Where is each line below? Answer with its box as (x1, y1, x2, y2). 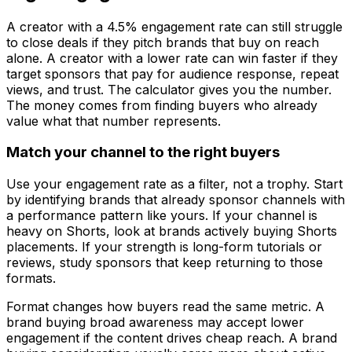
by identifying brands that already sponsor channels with (6, 192, 345, 208)
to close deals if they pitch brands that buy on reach (6, 34, 319, 50)
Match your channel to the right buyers (6, 143, 280, 162)
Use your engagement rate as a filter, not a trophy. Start (6, 176, 343, 192)
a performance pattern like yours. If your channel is (6, 207, 317, 224)
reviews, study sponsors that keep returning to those (6, 255, 323, 271)
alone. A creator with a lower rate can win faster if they (6, 49, 338, 66)
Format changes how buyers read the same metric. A (6, 299, 324, 315)
